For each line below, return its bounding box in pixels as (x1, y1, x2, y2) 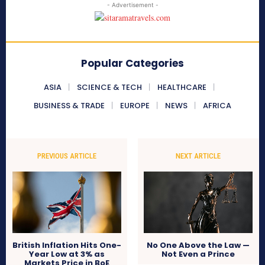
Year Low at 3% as (29, 248, 105, 260)
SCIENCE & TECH (76, 82, 142, 93)
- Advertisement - (106, 1, 159, 9)
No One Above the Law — (146, 240, 250, 251)
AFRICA (203, 100, 231, 112)
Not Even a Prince (161, 248, 235, 260)
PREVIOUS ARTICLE (37, 151, 97, 161)
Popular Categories (81, 56, 184, 71)
